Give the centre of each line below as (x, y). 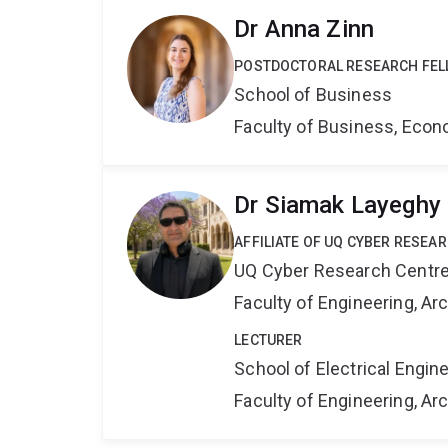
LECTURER (268, 340)
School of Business (313, 95)
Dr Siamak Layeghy (337, 205)
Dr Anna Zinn (304, 29)
